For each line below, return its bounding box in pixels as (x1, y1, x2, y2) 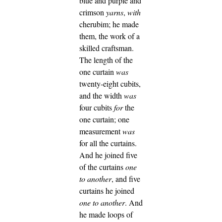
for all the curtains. (79, 137, 137, 148)
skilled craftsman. (79, 42, 134, 53)
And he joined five (79, 149, 137, 160)
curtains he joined (79, 185, 134, 196)
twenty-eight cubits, (79, 78, 141, 89)
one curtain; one (79, 113, 129, 124)
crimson (79, 6, 106, 17)
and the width (79, 90, 124, 101)
